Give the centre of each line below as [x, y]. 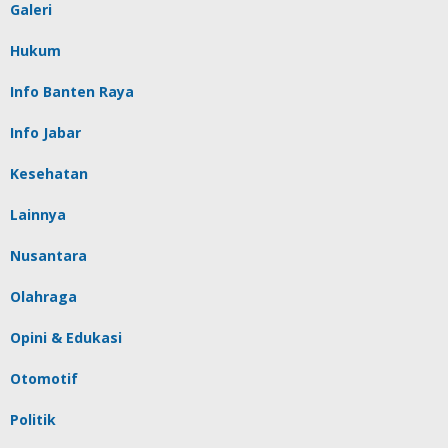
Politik [33, 420]
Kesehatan [49, 174]
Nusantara [48, 256]
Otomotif [44, 379]
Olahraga [43, 297]
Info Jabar [45, 133]
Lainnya [38, 215]
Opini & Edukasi [66, 338]
